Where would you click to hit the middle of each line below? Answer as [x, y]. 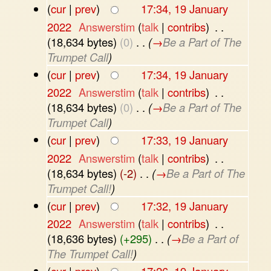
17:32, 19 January [184, 205]
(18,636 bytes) [82, 238]
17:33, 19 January [184, 140]
